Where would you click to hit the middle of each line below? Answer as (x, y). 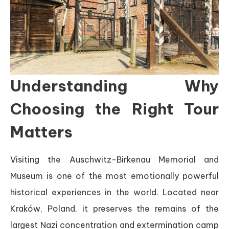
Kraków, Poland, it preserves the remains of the (114, 209)
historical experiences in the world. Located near (114, 192)
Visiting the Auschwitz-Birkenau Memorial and (114, 160)
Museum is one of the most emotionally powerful (114, 176)
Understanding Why (114, 86)
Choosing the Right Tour (114, 109)
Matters (41, 132)
